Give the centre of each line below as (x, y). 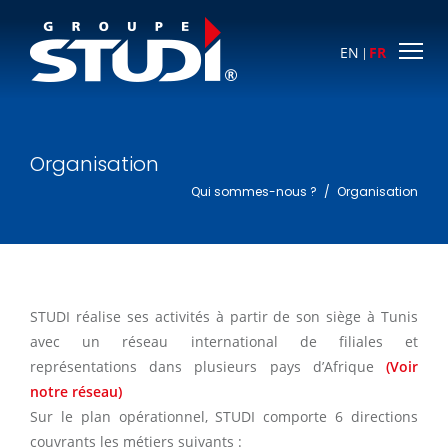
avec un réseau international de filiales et (224, 341)
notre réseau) (76, 391)
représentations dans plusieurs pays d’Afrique (208, 366)
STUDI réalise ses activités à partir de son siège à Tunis (224, 316)
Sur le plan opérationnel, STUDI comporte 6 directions (224, 416)
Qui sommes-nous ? (254, 191)
